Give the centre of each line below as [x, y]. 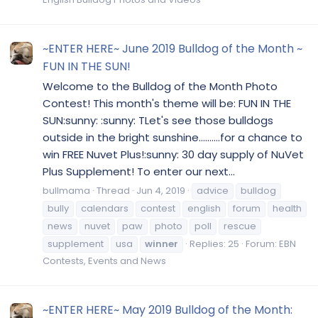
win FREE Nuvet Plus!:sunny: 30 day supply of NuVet [173, 154]
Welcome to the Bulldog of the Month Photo [160, 86]
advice [213, 190]
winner [161, 243]
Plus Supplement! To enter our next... [139, 171]
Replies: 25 [214, 243]
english [204, 208]
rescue [240, 226]
